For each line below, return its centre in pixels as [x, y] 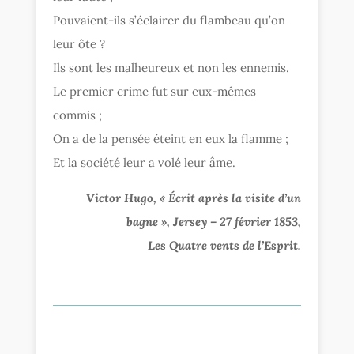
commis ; [78, 115]
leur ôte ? [79, 43]
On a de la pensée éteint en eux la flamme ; [171, 138]
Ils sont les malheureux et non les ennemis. [171, 67]
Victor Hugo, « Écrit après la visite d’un [193, 198]
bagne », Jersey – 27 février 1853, [213, 221]
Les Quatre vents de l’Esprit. [224, 245]
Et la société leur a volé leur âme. [145, 162]
